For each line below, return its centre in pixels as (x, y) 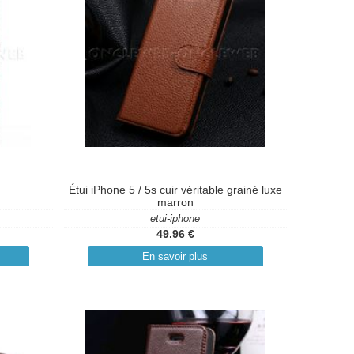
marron (175, 202)
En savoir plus (175, 256)
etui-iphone (175, 218)
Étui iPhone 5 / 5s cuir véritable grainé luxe (175, 190)
